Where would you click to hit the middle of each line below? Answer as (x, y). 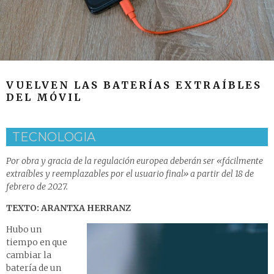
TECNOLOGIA (54, 137)
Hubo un (24, 230)
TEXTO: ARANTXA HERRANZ (68, 208)
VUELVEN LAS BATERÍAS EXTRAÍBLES (134, 85)
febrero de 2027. (37, 187)
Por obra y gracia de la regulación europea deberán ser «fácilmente (135, 161)
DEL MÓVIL (44, 98)
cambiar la (29, 255)
